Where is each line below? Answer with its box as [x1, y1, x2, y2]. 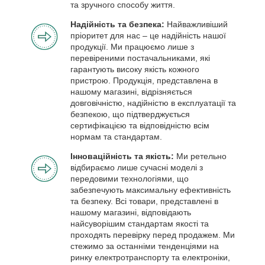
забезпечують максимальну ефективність [70, 185, 231, 195]
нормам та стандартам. [70, 131, 162, 141]
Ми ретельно [176, 151, 227, 161]
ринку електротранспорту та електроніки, [70, 252, 230, 262]
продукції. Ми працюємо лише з [70, 41, 194, 51]
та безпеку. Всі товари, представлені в [70, 196, 218, 206]
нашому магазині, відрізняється [70, 86, 192, 96]
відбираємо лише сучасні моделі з [70, 162, 203, 172]
